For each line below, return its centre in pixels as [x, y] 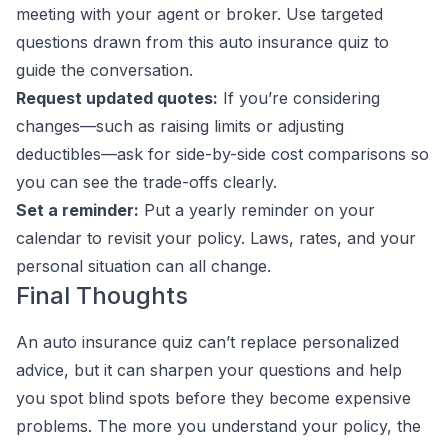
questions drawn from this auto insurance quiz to [202, 42]
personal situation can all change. [143, 266]
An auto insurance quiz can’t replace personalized [207, 342]
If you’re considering [299, 98]
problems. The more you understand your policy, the [218, 426]
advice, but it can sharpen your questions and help [209, 370]
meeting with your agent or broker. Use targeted [199, 14]
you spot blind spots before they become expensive [213, 398]
